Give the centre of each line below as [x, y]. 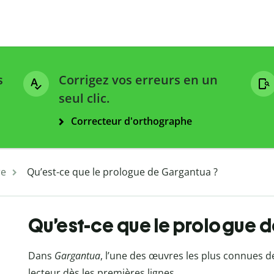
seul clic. [84, 98]
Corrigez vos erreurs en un [138, 80]
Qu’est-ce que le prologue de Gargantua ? [122, 172]
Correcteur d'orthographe [131, 121]
